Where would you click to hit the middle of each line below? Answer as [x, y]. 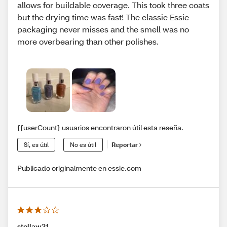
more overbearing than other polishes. [88, 41]
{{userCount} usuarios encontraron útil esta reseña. [100, 127]
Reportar [125, 145]
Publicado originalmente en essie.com [79, 168]
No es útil [83, 144]
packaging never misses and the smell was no [103, 29]
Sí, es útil [36, 144]
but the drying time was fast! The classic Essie [103, 17]
